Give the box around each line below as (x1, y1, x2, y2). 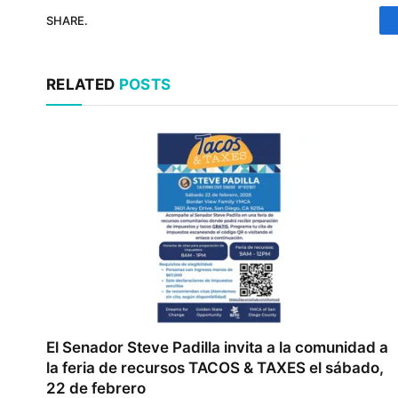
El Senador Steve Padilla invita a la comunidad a (46, 338, 388, 357)
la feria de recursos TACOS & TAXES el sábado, (46, 359, 384, 378)
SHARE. (46, 12, 88, 28)
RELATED (46, 76, 119, 94)
